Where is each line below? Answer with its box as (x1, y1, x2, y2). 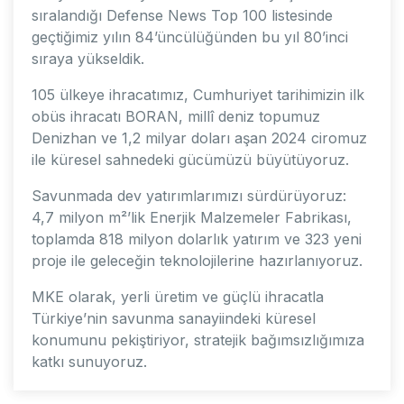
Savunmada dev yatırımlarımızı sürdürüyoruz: (32, 186, 346, 205)
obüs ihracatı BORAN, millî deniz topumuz (32, 106, 320, 125)
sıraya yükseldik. (32, 49, 144, 68)
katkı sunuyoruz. (32, 352, 147, 371)
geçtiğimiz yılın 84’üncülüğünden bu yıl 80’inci (32, 27, 348, 46)
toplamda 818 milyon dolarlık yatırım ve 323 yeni (32, 229, 362, 248)
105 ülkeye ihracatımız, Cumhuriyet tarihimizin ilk (32, 85, 364, 104)
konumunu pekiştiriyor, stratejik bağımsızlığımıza (32, 330, 364, 349)
